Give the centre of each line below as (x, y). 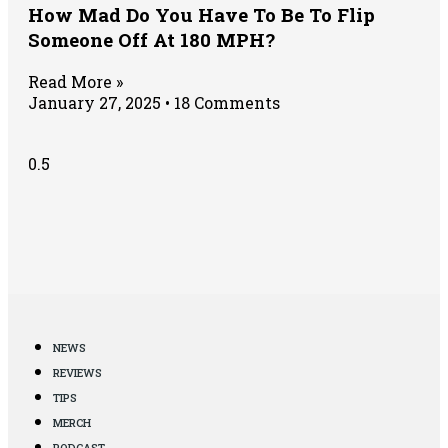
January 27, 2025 (96, 103)
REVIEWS (77, 373)
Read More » (75, 82)
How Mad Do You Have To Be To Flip (201, 15)
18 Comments (225, 103)
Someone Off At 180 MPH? (151, 40)
